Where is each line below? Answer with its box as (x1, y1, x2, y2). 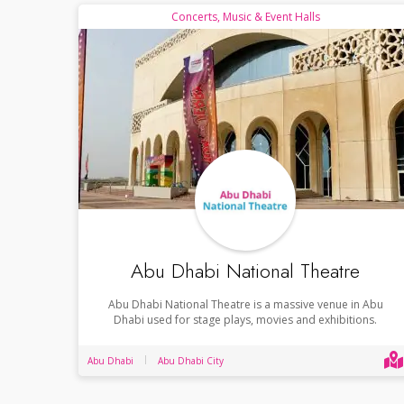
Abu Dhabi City (158, 353, 224, 367)
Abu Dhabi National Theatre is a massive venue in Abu (107, 296, 383, 312)
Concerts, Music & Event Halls (170, 8, 320, 24)
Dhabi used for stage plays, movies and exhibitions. (114, 311, 377, 327)
